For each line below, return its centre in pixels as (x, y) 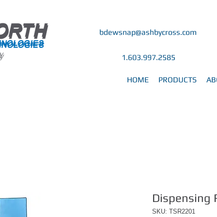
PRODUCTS (178, 80)
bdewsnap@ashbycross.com (148, 32)
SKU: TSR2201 (174, 211)
